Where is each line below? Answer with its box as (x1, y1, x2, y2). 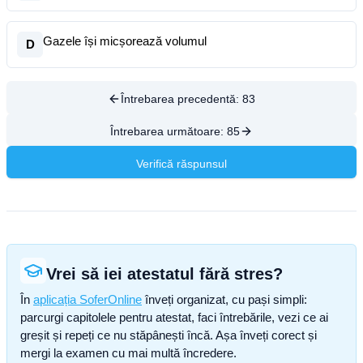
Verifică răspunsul (136, 157, 227, 170)
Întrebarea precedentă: (121, 92, 242, 105)
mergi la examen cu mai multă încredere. (20, 346, 237, 360)
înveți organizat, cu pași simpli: (142, 293, 307, 306)
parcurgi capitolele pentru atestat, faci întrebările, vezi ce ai (20, 310, 328, 324)
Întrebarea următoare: (110, 125, 227, 138)
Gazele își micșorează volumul (43, 34, 207, 48)
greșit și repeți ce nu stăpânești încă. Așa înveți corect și (20, 328, 317, 342)
